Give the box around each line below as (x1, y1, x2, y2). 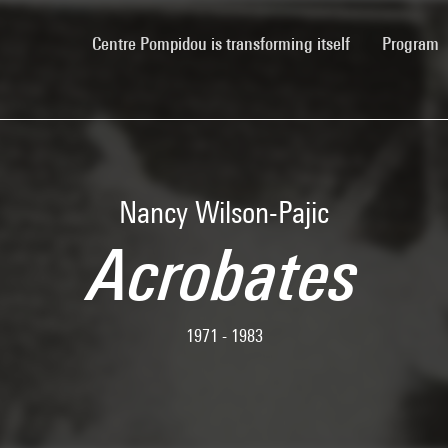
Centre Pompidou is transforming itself (92, 32, 350, 54)
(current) (349, 31, 408, 53)
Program (382, 32, 443, 54)
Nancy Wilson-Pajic (119, 195, 329, 229)
